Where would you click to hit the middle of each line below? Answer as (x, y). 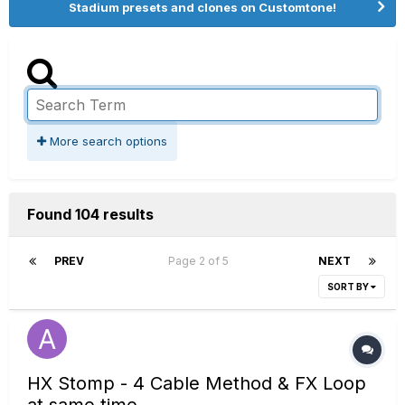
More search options (107, 141)
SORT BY (349, 287)
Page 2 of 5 (201, 261)
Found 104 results (90, 214)
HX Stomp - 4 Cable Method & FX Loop (197, 383)
